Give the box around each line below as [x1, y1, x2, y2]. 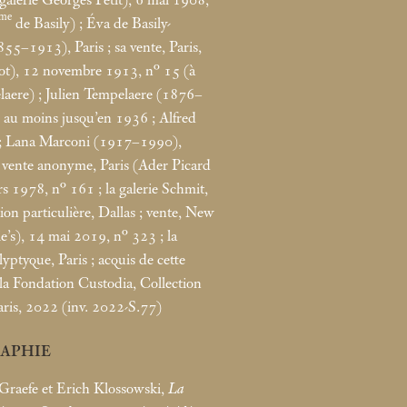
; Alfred [152, 109, 196, 126]
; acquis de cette [91, 251, 185, 268]
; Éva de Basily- [79, 15, 171, 32]
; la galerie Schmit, [98, 180, 208, 197]
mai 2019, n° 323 [48, 227, 156, 244]
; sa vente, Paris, [107, 38, 202, 55]
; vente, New [139, 203, 214, 221]
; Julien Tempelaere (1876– [38, 85, 203, 103]
